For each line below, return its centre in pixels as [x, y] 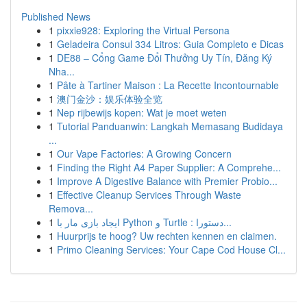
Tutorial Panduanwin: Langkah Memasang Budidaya [170, 126]
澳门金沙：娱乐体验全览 [110, 99]
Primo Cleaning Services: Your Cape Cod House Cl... [171, 249]
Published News [56, 16]
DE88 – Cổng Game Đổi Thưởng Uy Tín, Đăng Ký [164, 58]
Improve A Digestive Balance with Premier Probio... [167, 181]
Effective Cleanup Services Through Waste [149, 195]
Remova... [71, 208]
